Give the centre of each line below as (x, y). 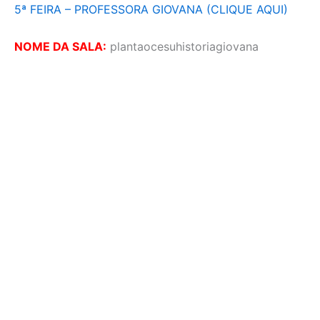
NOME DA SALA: (60, 46)
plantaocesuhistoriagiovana (182, 46)
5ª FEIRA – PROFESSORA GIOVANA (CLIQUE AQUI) (151, 10)
